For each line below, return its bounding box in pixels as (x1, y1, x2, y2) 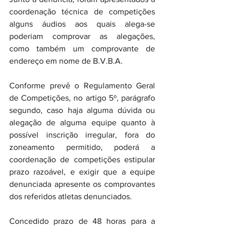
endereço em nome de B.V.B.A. (9, 56, 123, 65)
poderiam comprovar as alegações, (9, 32, 155, 41)
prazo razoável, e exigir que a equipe (9, 167, 155, 176)
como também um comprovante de (9, 44, 155, 53)
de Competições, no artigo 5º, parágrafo (9, 93, 155, 102)
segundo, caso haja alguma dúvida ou (9, 106, 155, 114)
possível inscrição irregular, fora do (9, 130, 155, 139)
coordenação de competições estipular (9, 155, 155, 164)
